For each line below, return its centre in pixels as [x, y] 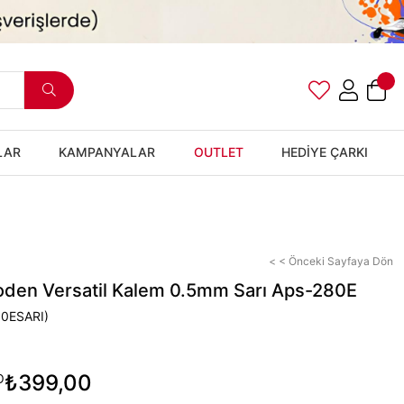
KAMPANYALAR [107, 151]
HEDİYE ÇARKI [324, 151]
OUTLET [218, 151]
